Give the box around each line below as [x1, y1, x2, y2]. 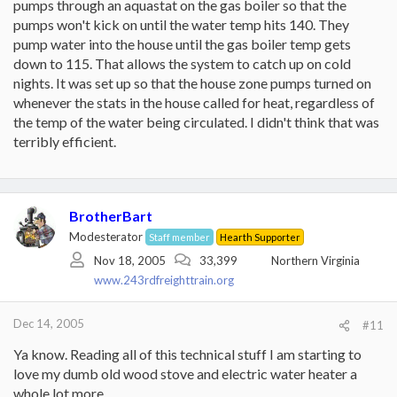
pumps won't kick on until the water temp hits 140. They [13, 16, 349, 33]
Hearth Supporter [220, 231, 300, 243]
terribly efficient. [13, 133, 116, 150]
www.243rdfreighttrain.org [94, 272, 234, 287]
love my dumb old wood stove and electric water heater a [13, 365, 357, 382]
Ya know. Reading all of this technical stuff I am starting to [13, 346, 362, 362]
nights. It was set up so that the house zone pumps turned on [13, 74, 371, 91]
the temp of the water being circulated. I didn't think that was [13, 113, 379, 130]
